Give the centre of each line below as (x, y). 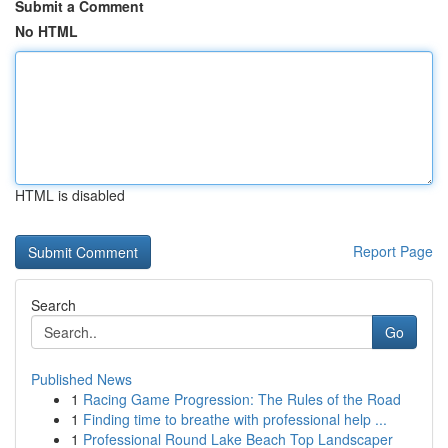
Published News (81, 379)
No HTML (46, 31)
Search (53, 305)
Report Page (393, 251)
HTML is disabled (70, 195)
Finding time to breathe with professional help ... (235, 419)
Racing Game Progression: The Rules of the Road (242, 399)
